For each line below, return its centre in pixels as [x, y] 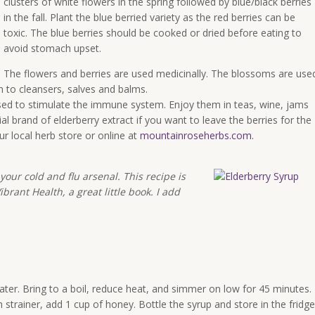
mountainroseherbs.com [196, 135]
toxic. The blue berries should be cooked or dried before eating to [153, 33]
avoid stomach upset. [52, 48]
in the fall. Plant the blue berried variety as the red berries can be [149, 17]
